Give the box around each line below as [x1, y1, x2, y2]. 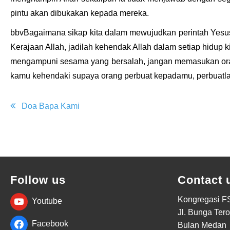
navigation [10, 118, 87, 133]
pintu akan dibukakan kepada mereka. [10, 9, 149, 17]
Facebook [32, 219, 68, 228]
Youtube [32, 197, 62, 206]
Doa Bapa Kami [22, 102, 80, 110]
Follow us [10, 174, 66, 186]
